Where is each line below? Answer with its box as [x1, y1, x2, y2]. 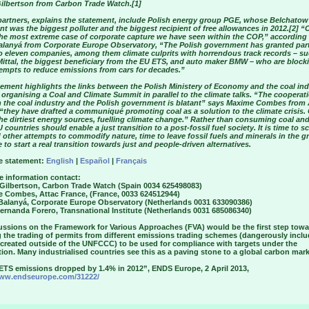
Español [80, 157, 110, 165]
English [46, 157, 74, 165]
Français [116, 157, 147, 165]
